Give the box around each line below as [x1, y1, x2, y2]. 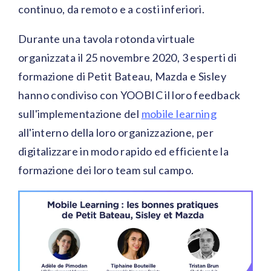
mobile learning [141, 107, 217, 120]
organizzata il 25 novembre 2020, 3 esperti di [18, 51, 237, 64]
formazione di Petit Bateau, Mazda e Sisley [18, 70, 226, 83]
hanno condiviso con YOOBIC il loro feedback [18, 88, 241, 102]
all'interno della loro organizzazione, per [18, 126, 214, 139]
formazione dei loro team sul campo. [18, 163, 196, 177]
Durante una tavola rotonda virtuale [18, 32, 195, 45]
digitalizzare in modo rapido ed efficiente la [18, 145, 229, 158]
